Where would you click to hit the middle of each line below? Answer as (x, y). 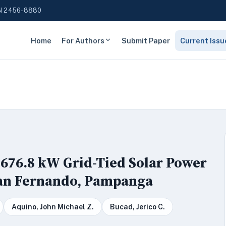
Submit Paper (146, 40)
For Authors (83, 40)
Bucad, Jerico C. (137, 207)
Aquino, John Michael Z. (53, 207)
